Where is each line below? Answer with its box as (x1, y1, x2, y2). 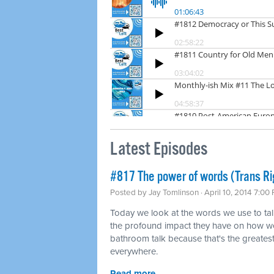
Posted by (110, 187, 149, 198)
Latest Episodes (110, 138, 207, 161)
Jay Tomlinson (149, 187, 199, 198)
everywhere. (110, 245, 158, 257)
